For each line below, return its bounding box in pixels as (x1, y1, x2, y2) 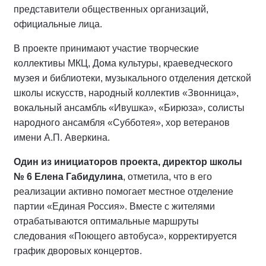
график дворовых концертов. (14, 246, 142, 256)
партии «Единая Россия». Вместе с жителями (14, 201, 215, 211)
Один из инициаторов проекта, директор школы (14, 157, 242, 167)
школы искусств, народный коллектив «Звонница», (14, 88, 239, 98)
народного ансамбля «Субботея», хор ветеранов (14, 118, 230, 128)
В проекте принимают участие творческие (14, 43, 199, 53)
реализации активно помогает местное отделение (14, 186, 233, 197)
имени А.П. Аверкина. (14, 132, 110, 142)
